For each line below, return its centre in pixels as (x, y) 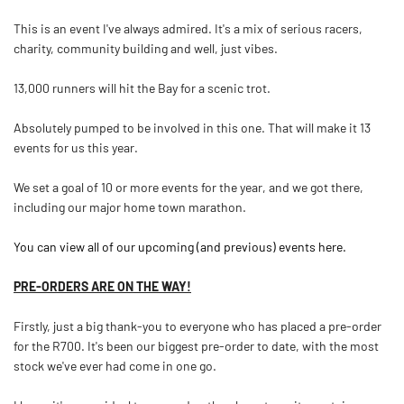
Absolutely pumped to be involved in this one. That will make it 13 (192, 127)
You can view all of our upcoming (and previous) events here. (180, 246)
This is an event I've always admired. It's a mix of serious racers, (188, 28)
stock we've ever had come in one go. (115, 365)
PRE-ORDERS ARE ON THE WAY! (102, 286)
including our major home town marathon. (130, 207)
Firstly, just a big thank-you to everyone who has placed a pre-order (197, 326)
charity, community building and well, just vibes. (146, 48)
